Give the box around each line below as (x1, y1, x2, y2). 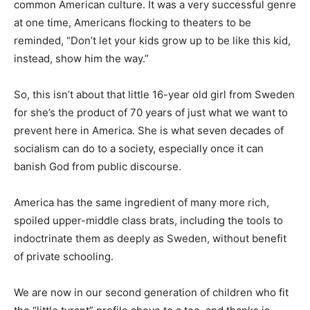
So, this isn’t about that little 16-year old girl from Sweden (14, 87, 295, 101)
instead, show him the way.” (14, 51, 149, 65)
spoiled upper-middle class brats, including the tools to (14, 213, 283, 227)
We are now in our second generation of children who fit (14, 285, 289, 299)
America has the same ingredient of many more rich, (14, 195, 269, 209)
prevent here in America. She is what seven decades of (14, 123, 284, 137)
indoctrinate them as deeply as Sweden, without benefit (14, 231, 286, 245)
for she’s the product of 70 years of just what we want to (14, 105, 288, 119)
